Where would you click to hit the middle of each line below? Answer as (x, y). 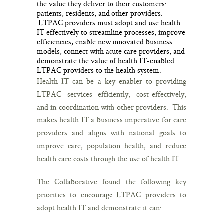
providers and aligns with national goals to (111, 132)
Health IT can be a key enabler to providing (111, 81)
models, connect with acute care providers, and (111, 51)
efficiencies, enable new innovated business (105, 41)
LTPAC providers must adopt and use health (109, 22)
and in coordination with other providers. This (111, 107)
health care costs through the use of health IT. (109, 158)
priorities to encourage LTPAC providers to (111, 194)
